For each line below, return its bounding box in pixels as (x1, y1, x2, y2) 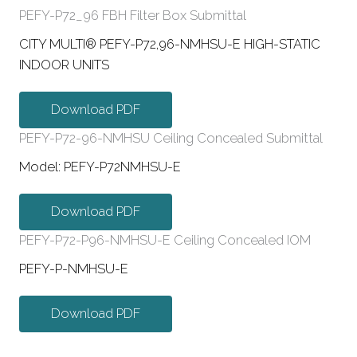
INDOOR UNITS (19, 57, 109, 73)
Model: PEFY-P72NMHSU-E (19, 159, 181, 175)
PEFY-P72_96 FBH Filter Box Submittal (19, 8, 246, 24)
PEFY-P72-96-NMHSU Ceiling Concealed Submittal (19, 131, 323, 147)
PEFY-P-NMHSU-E (19, 261, 128, 277)
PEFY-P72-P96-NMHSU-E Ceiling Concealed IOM (19, 233, 311, 249)
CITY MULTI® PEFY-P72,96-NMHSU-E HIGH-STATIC (19, 37, 320, 53)
